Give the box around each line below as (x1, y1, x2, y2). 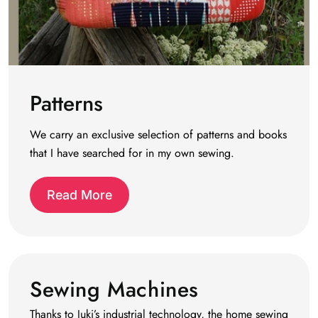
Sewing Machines (30, 273, 199, 305)
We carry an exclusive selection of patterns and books (30, 126, 287, 143)
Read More (47, 187, 112, 202)
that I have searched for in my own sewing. (30, 145, 234, 162)
